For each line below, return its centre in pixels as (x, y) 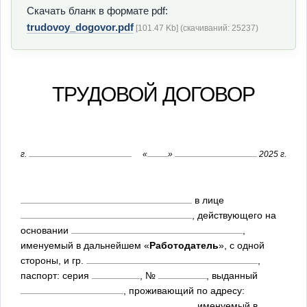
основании (46, 230)
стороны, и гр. (53, 260)
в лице (208, 200)
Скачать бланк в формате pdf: (97, 10)
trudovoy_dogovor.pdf (80, 27)
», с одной (242, 245)
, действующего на (234, 215)
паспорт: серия (56, 275)
